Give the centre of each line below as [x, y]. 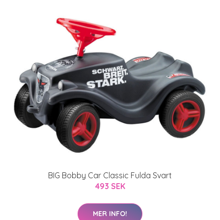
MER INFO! [110, 213]
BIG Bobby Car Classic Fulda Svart [110, 175]
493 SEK [110, 186]
